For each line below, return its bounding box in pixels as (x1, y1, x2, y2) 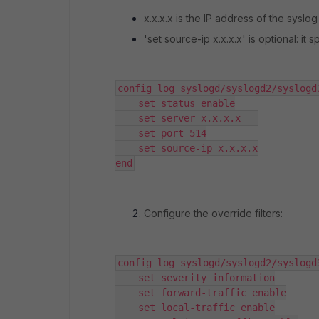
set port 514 (115, 127, 206, 139)
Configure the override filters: (144, 206, 283, 219)
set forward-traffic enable (115, 286, 286, 298)
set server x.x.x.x (115, 112, 258, 124)
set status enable (115, 97, 235, 109)
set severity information (115, 271, 275, 283)
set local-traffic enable (115, 301, 275, 313)
